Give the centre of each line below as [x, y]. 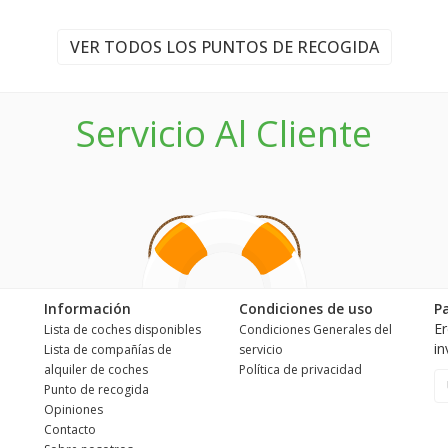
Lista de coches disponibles [122, 329]
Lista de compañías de [108, 349]
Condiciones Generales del [315, 329]
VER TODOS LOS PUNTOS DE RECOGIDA [224, 47]
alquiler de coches [96, 369]
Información [87, 308]
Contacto [70, 429]
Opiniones [73, 409]
